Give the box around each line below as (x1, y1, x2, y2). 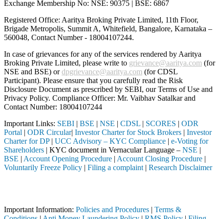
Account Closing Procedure (117, 154, 204, 163)
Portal (4, 128, 22, 137)
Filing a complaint (88, 163, 143, 172)
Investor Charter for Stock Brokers (75, 128, 181, 137)
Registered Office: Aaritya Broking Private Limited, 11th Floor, (4, 16, 198, 24)
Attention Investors (4, 180, 67, 189)
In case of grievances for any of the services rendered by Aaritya (4, 50, 201, 59)
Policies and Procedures (76, 205, 149, 214)
